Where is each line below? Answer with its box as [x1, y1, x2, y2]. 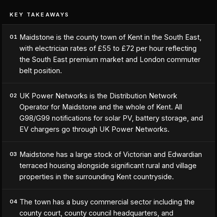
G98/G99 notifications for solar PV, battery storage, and [19, 114, 203, 122]
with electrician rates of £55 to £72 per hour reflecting [19, 44, 197, 52]
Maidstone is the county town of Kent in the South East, [19, 33, 201, 41]
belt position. [19, 66, 62, 75]
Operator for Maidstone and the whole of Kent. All [19, 103, 182, 111]
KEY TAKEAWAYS [10, 11, 70, 18]
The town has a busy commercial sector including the [19, 198, 195, 206]
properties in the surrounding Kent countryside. [19, 172, 174, 181]
